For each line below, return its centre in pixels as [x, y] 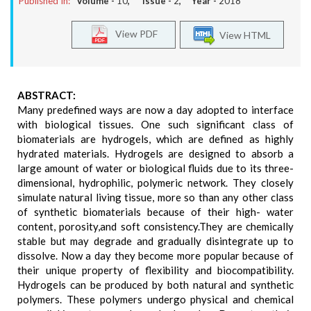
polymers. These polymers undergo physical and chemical [155, 299]
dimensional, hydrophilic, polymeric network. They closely [155, 183]
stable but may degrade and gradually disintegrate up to [155, 241]
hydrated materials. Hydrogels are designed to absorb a [155, 153]
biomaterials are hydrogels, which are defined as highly [155, 139]
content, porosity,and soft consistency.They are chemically [155, 226]
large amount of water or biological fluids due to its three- [155, 168]
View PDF [133, 33]
